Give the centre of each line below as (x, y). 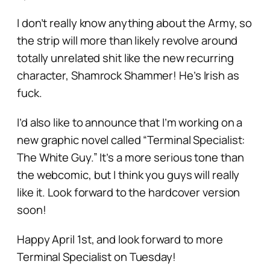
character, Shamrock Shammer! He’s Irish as (128, 75)
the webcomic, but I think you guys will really (128, 174)
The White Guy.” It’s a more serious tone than (130, 157)
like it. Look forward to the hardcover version (129, 192)
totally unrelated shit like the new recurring (125, 58)
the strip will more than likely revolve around (127, 40)
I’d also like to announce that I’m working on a (130, 122)
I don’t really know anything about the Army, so (135, 23)
